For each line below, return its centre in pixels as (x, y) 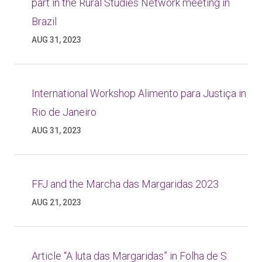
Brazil (44, 21)
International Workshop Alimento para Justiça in (139, 93)
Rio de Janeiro (64, 112)
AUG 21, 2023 (56, 202)
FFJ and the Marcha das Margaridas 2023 (125, 184)
